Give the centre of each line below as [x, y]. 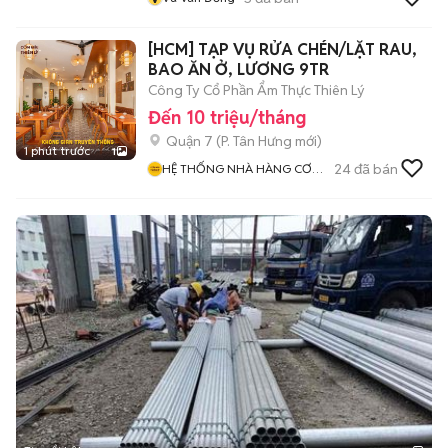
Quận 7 [189, 141]
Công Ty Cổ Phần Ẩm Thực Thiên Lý [256, 90]
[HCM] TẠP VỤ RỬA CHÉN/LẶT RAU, [282, 49]
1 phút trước [57, 150]
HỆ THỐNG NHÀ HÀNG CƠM [242, 168]
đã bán [374, 168]
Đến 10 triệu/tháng [227, 117]
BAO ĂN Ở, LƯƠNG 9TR [238, 69]
